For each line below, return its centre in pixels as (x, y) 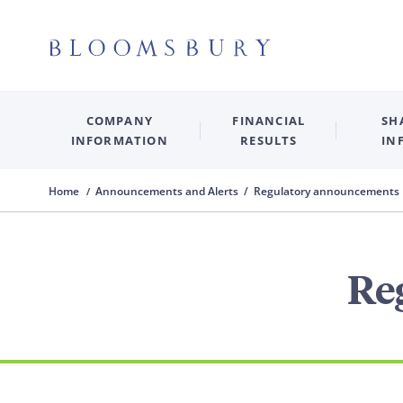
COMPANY (119, 120)
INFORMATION (119, 140)
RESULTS (269, 140)
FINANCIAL (269, 120)
